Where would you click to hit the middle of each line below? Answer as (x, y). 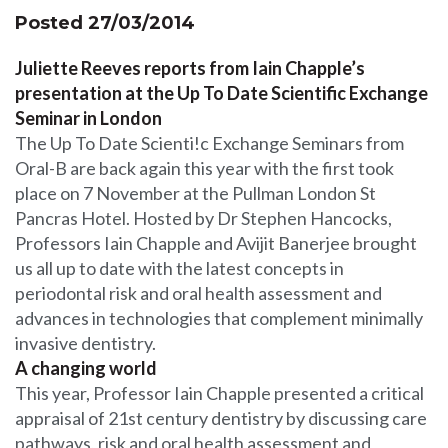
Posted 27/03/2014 (105, 23)
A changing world (86, 368)
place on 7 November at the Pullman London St (195, 193)
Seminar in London (88, 118)
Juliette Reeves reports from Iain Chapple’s (190, 68)
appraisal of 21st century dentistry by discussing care (221, 418)
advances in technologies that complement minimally (219, 318)
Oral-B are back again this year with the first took (204, 168)
